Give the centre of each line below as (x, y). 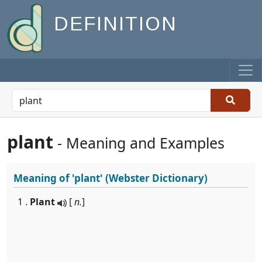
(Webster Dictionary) (155, 178)
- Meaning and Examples (139, 143)
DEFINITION (116, 24)
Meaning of (43, 178)
